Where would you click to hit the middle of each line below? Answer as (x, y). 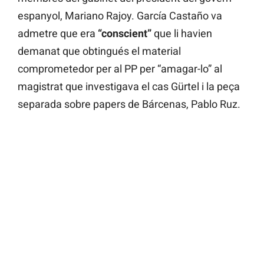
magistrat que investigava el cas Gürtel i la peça (129, 87)
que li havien (182, 34)
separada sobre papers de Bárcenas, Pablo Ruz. (129, 104)
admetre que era (58, 34)
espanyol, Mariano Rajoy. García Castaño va (120, 16)
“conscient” (125, 34)
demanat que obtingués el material (99, 51)
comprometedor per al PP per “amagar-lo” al (120, 69)
